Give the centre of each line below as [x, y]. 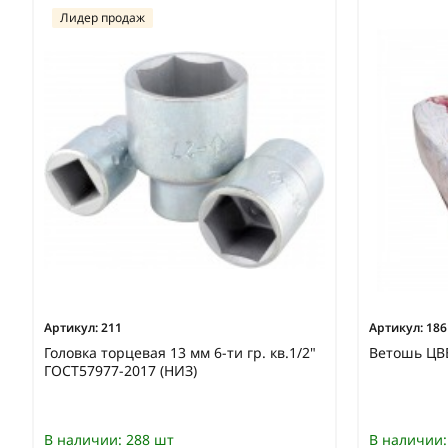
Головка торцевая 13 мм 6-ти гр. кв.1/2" [180, 353]
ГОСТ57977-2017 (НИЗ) [120, 371]
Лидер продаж [102, 17]
